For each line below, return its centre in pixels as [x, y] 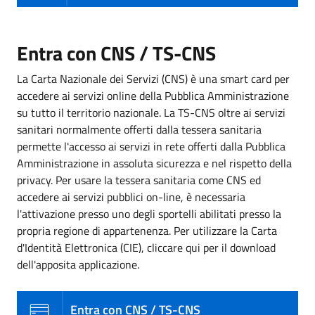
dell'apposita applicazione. [78, 264]
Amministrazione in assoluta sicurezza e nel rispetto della [154, 163]
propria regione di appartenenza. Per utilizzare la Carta [147, 230]
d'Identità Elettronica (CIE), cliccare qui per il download [146, 247]
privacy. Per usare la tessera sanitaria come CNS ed [139, 180]
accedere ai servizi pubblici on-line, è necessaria [131, 197]
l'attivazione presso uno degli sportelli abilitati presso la [149, 213]
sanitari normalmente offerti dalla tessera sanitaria [139, 129]
